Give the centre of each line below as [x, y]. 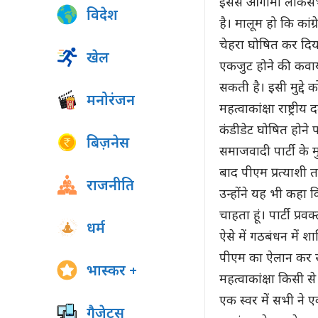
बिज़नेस [108, 144]
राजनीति [110, 187]
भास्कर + [112, 272]
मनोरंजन [111, 102]
